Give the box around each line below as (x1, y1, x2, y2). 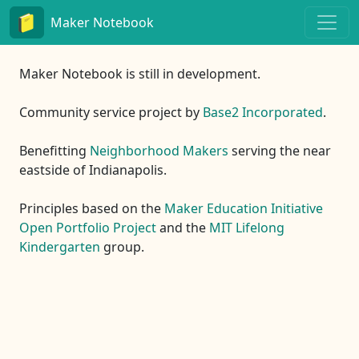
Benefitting (19, 142, 90, 160)
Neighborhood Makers (90, 142, 228, 160)
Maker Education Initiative (164, 200, 323, 218)
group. (100, 238, 144, 256)
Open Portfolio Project (19, 219, 156, 237)
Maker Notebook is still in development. (19, 65, 260, 83)
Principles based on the (19, 200, 164, 218)
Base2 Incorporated (203, 103, 323, 122)
